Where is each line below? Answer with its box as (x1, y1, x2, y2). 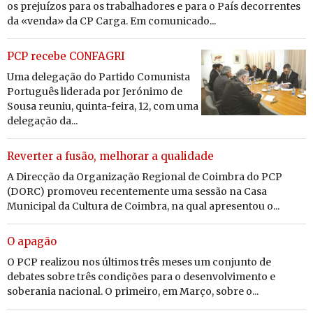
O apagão (7, 234, 57, 248)
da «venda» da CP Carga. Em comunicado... (7, 14, 216, 27)
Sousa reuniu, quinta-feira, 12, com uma (7, 99, 198, 112)
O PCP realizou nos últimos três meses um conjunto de (7, 255, 271, 268)
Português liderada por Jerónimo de (7, 85, 182, 98)
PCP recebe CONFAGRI (7, 49, 125, 63)
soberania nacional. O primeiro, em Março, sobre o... (7, 284, 259, 298)
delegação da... (7, 114, 78, 127)
